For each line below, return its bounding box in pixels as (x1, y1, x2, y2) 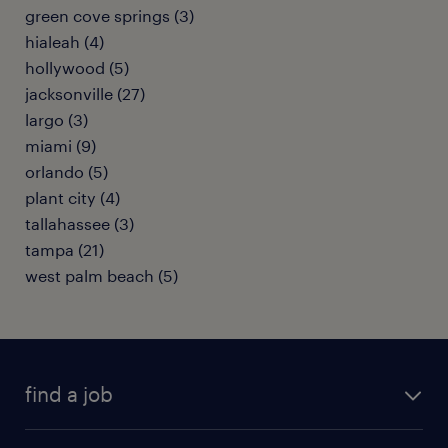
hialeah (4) (25, 32, 104, 51)
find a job (25, 382, 113, 406)
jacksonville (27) (25, 84, 145, 103)
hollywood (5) (25, 58, 129, 77)
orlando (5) (25, 162, 108, 181)
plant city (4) (25, 188, 120, 207)
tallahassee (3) (25, 214, 134, 233)
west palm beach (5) (25, 266, 178, 285)
